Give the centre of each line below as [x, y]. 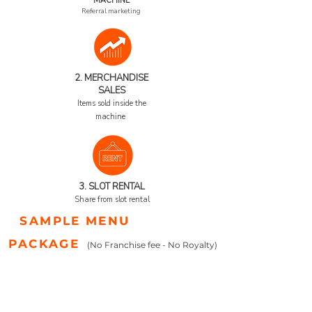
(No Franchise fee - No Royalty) [153, 245]
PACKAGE [44, 244]
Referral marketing [111, 11]
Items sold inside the [111, 103]
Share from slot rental [112, 200]
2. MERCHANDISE [111, 78]
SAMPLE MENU [75, 221]
